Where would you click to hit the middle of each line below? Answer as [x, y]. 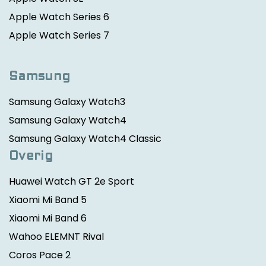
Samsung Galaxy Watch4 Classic [85, 138]
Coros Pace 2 [40, 255]
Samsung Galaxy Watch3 [67, 102]
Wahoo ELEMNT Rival [56, 236]
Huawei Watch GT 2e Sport [72, 181]
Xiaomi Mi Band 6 [48, 218]
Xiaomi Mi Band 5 [48, 199]
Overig [31, 156]
